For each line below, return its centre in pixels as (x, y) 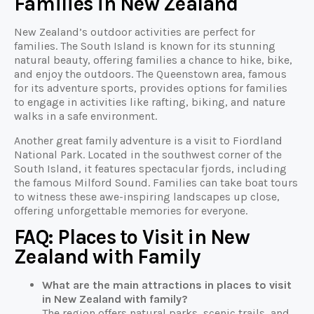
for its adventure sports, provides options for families (151, 88)
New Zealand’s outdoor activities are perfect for (135, 32)
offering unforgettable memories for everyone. (131, 210)
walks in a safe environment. (86, 116)
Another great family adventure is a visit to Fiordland (148, 140)
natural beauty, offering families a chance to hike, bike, (153, 60)
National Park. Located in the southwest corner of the (148, 154)
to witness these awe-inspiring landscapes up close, (147, 196)
